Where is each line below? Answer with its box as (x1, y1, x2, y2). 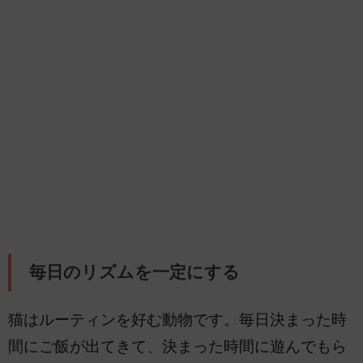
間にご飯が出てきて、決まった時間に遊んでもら (8, 338, 347, 356)
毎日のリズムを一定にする (28, 262, 240, 282)
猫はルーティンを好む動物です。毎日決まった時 (8, 311, 347, 329)
